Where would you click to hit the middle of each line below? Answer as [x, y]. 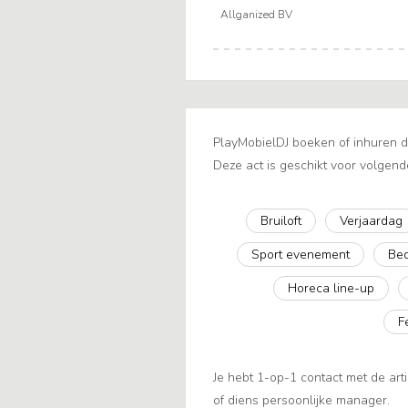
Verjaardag [371, 221]
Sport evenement [301, 255]
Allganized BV [256, 15]
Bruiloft [280, 221]
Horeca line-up [331, 289]
